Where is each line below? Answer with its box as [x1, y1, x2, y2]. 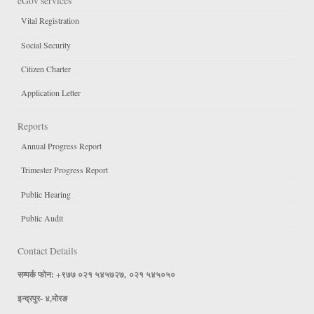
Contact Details [18, 245, 77, 258]
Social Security [21, 39, 71, 50]
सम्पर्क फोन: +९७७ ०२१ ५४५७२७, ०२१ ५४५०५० [18, 268, 175, 281]
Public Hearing [21, 188, 71, 200]
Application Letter [21, 86, 81, 98]
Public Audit [21, 212, 63, 224]
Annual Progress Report [21, 140, 102, 152]
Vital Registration [21, 15, 79, 27]
